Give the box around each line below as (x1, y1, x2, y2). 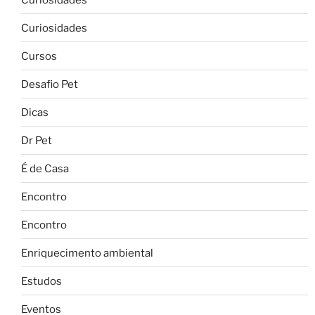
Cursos (21, 49, 57, 63)
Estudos (21, 274, 62, 288)
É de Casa (21, 162, 69, 175)
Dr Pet (21, 134, 52, 147)
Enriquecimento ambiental (21, 246, 153, 259)
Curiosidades (21, 21, 87, 34)
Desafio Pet (21, 77, 78, 91)
